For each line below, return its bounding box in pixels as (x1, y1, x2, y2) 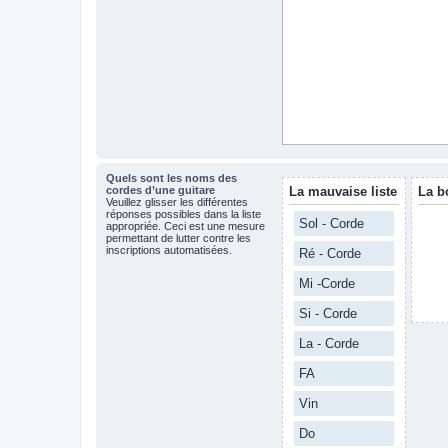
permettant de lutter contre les (106, 232, 251, 244)
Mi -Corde (299, 276, 355, 291)
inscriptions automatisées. (106, 244, 232, 256)
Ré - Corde (299, 246, 361, 261)
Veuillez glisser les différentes (106, 196, 248, 208)
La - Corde (299, 336, 359, 351)
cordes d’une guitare (106, 184, 215, 196)
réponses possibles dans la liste (106, 208, 261, 220)
